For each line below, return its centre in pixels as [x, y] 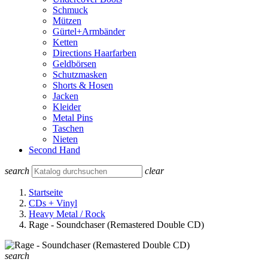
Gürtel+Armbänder [89, 31]
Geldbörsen [74, 63]
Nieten [65, 139]
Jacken [66, 96]
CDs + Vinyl [53, 203]
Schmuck [70, 10]
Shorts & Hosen [83, 85]
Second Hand [54, 150]
